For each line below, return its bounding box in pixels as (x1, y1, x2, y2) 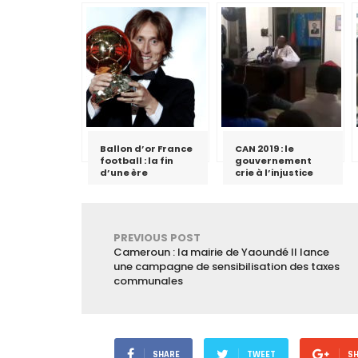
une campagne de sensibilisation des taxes (113, 258, 340, 274)
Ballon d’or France (100, 141, 193, 155)
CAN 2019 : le (235, 141, 294, 155)
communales (113, 272, 183, 288)
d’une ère (100, 165, 148, 179)
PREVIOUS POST (113, 229, 201, 245)
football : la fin (100, 153, 173, 167)
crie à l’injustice (235, 165, 313, 179)
